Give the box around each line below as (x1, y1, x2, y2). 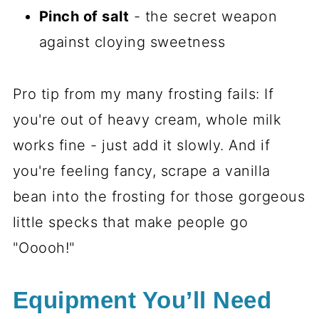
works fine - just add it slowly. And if (12, 137, 271, 155)
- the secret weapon (129, 8, 278, 26)
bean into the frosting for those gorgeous (12, 188, 305, 206)
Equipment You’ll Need (12, 288, 272, 314)
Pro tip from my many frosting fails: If (12, 85, 274, 103)
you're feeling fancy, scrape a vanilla (12, 162, 271, 180)
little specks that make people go (12, 214, 249, 231)
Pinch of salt (38, 8, 130, 26)
